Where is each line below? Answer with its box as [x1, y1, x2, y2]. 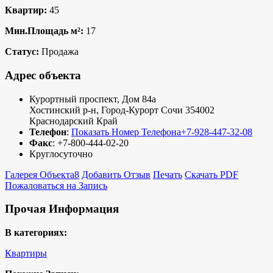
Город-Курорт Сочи [101, 104, 183, 115]
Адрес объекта [5, 68, 81, 82]
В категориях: [5, 227, 67, 238]
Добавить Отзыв [82, 169, 151, 180]
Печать [153, 169, 182, 180]
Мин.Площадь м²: [5, 26, 83, 37]
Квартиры [5, 248, 47, 259]
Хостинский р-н [29, 104, 96, 115]
